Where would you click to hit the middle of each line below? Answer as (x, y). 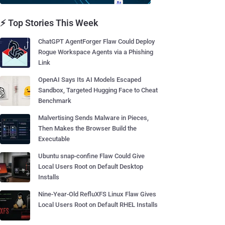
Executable (54, 139)
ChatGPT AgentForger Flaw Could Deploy (96, 41)
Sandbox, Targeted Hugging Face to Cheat (98, 90)
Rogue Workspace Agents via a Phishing (96, 52)
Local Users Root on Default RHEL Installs (98, 205)
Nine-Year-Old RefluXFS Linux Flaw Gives (97, 194)
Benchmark (55, 101)
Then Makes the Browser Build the (87, 128)
